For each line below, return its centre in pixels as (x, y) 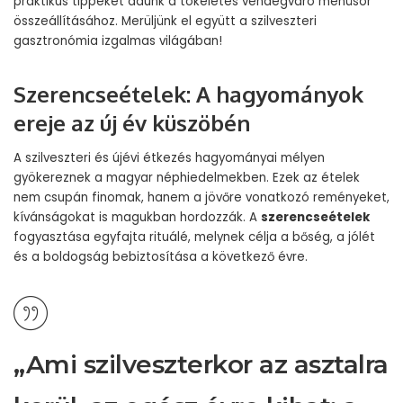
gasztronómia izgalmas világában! (118, 41)
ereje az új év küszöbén (132, 123)
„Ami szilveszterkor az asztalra (201, 364)
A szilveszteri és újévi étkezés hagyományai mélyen (169, 158)
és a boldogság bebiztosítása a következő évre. (161, 257)
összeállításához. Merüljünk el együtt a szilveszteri (165, 21)
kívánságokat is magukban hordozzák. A (137, 217)
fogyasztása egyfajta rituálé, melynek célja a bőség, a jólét (194, 237)
